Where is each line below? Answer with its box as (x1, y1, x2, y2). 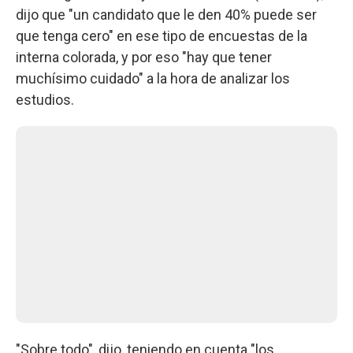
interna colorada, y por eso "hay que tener (16, 48, 272, 65)
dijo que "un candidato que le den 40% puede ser (16, 6, 317, 23)
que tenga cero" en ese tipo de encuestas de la (16, 27, 307, 44)
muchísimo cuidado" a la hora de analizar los (16, 69, 290, 87)
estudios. (16, 91, 74, 108)
